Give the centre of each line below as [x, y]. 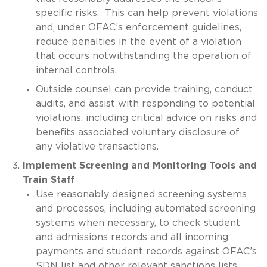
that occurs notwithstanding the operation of [144, 56]
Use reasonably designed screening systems [141, 194]
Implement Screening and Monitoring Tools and [139, 165]
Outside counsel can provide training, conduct [144, 89]
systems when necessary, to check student [138, 223]
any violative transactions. [97, 146]
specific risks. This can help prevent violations [147, 13]
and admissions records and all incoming [132, 237]
